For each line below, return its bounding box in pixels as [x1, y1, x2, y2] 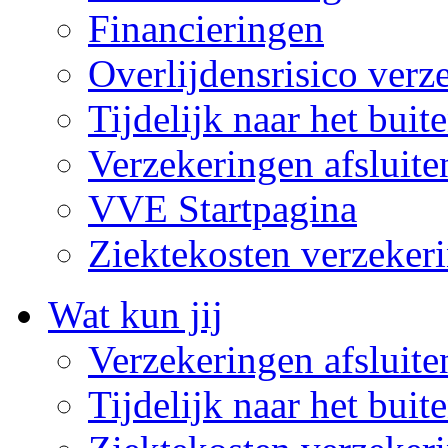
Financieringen [88, 6, 324, 50]
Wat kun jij [48, 292, 223, 336]
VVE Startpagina [88, 186, 357, 230]
